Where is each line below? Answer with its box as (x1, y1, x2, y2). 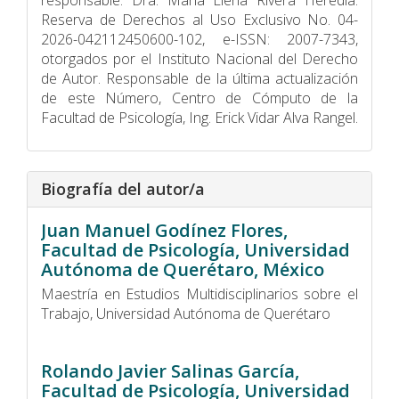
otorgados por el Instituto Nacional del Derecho (41, 48, 358, 69)
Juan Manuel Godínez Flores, (41, 217, 288, 242)
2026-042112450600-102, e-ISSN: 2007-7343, (41, 28, 358, 49)
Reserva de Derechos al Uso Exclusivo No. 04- (41, 9, 358, 29)
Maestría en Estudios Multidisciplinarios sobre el (41, 283, 358, 304)
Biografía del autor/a (41, 177, 205, 199)
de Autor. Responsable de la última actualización (41, 68, 358, 88)
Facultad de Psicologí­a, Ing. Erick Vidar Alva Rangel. (41, 107, 358, 127)
